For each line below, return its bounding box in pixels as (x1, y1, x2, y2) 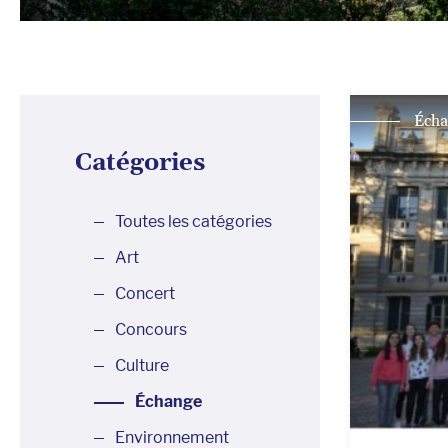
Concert (115, 284, 175, 303)
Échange (135, 392, 202, 411)
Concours (115, 320, 187, 339)
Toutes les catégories (115, 212, 272, 231)
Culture (115, 356, 169, 375)
